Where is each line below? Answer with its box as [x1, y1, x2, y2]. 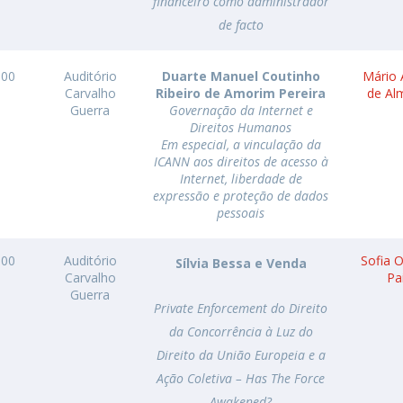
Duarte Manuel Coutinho [161, 67, 320, 85]
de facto [218, 16, 264, 33]
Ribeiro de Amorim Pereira [156, 85, 327, 102]
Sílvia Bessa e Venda [175, 255, 307, 272]
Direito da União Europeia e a [156, 346, 326, 363]
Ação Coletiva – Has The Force [157, 370, 326, 387]
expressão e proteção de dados [153, 187, 329, 204]
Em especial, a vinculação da [160, 136, 321, 153]
